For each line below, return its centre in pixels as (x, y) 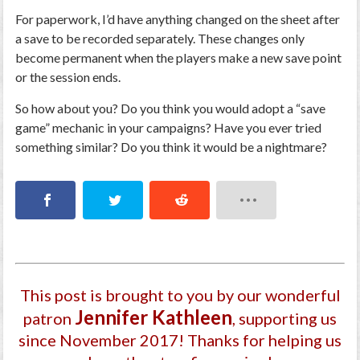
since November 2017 (98, 340)
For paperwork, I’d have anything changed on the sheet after (178, 18)
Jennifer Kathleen (153, 317)
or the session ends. (68, 76)
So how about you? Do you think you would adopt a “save (171, 108)
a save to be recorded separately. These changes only (160, 38)
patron (49, 319)
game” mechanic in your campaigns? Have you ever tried (169, 127)
